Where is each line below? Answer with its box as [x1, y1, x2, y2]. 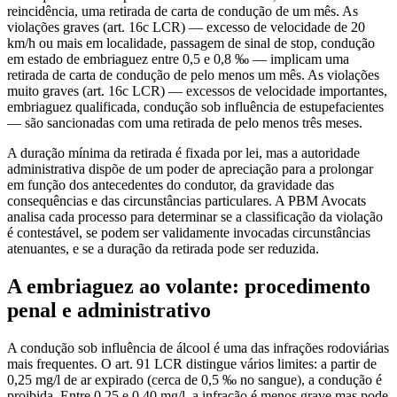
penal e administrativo [7, 298, 211, 322]
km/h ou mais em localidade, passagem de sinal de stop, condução [7, 35, 375, 51]
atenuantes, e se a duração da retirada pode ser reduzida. [7, 240, 319, 256]
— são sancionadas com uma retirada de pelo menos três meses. [7, 114, 362, 130]
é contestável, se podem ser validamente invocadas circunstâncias [7, 224, 370, 240]
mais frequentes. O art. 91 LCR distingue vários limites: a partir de [7, 355, 377, 371]
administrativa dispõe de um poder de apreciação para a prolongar [7, 160, 373, 176]
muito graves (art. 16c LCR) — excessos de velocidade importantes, [7, 82, 387, 98]
